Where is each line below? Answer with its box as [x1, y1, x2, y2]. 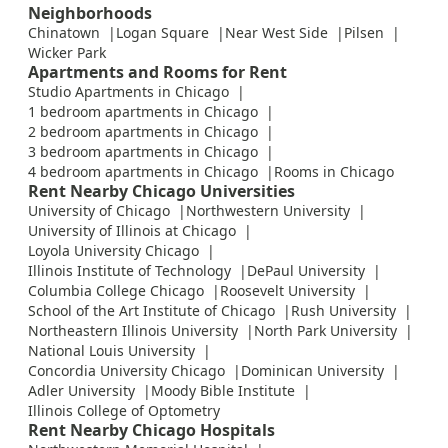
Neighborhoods [28, 2, 152, 25]
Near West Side [225, 23, 328, 43]
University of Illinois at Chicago [28, 221, 236, 241]
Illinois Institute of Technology [28, 261, 231, 281]
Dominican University [241, 361, 384, 381]
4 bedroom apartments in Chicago [28, 162, 258, 182]
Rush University [291, 301, 396, 321]
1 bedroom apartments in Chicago [28, 102, 258, 122]
